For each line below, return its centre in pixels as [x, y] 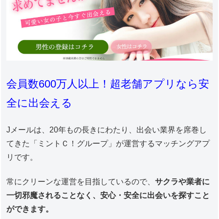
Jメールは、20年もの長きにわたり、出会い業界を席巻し [107, 130]
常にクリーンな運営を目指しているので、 [81, 182]
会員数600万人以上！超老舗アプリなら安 [108, 84]
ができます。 [30, 209]
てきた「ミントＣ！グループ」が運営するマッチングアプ [108, 143]
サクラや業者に [183, 182]
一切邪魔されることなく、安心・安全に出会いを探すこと [108, 196]
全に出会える [40, 103]
